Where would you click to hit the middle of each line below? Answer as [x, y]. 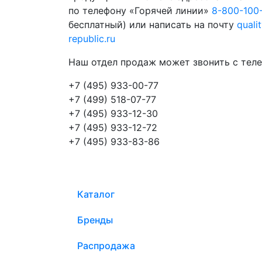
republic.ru [92, 38]
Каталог [96, 194]
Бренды [95, 220]
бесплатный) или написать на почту [153, 24]
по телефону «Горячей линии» [140, 10]
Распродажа [106, 245]
